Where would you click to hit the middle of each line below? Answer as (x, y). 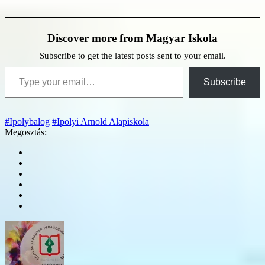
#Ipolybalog (27, 121)
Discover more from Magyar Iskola (132, 38)
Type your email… (19, 66)
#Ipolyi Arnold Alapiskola (101, 121)
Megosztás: (26, 132)
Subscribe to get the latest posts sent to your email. (132, 55)
